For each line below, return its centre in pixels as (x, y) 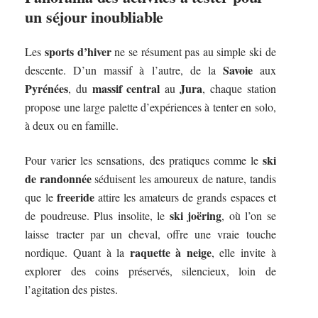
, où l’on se (249, 215)
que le (41, 197)
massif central (126, 89)
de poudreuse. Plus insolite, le (97, 215)
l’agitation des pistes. (72, 289)
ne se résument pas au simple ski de (193, 52)
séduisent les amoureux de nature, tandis (183, 178)
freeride (75, 197)
